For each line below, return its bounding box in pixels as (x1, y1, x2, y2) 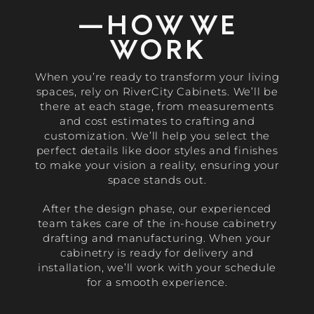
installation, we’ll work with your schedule (37, 261, 277, 275)
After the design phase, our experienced (42, 202, 272, 216)
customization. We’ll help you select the (44, 129, 270, 143)
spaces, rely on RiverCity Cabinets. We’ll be (36, 85, 278, 99)
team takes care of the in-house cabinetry (37, 217, 277, 231)
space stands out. (107, 173, 207, 187)
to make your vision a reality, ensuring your (34, 158, 280, 172)
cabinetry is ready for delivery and (60, 246, 254, 260)
